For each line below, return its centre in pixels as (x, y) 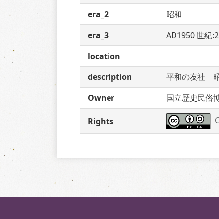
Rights (101, 121)
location (104, 56)
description (110, 77)
